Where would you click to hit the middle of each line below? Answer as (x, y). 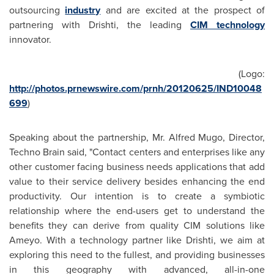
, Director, (244, 137)
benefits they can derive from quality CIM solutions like (137, 225)
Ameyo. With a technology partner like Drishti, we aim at (137, 240)
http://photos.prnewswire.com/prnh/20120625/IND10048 (135, 88)
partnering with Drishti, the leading (100, 24)
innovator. (30, 39)
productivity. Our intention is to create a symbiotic (137, 196)
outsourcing (37, 10)
